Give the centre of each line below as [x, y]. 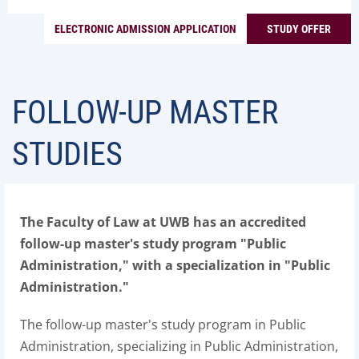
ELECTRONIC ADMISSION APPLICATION [145, 29]
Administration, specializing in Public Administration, [179, 346]
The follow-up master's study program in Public [163, 325]
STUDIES [67, 154]
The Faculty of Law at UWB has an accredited [163, 222]
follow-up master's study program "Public [153, 244]
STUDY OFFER [299, 29]
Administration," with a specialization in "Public [175, 265]
